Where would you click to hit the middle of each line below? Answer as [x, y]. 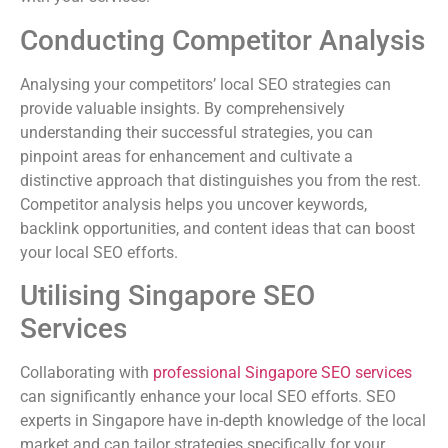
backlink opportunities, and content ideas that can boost [217, 228]
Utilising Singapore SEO [167, 295]
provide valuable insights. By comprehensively [182, 108]
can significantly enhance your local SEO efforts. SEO [208, 396]
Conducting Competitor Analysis [222, 40]
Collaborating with [86, 372]
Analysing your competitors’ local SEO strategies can [205, 84]
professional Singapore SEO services [282, 372]
